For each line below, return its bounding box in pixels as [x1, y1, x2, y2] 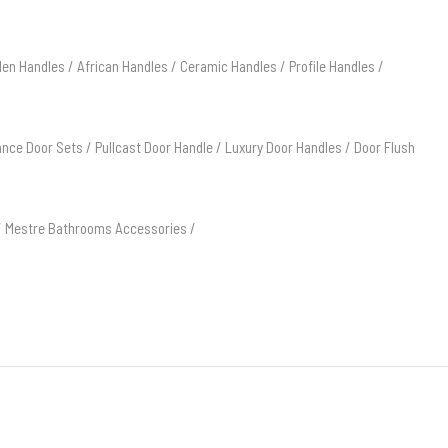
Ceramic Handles [180, 56, 277, 75]
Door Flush [354, 137, 415, 156]
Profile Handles [289, 56, 375, 75]
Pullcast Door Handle [95, 137, 213, 156]
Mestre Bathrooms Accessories [5, 218, 187, 237]
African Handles [77, 56, 168, 75]
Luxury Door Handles [225, 137, 342, 156]
